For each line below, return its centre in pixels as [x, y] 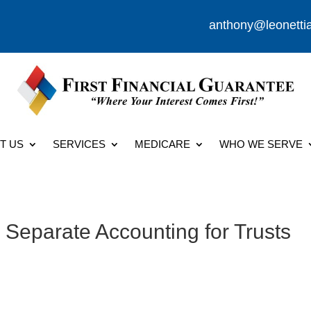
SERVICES [79, 144]
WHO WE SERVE [261, 144]
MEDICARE [162, 144]
